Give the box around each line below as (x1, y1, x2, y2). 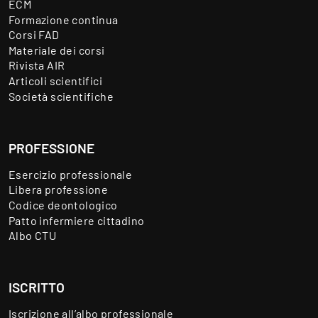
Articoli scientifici (9, 73, 102, 87)
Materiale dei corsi (9, 43, 105, 57)
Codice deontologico (9, 197, 118, 212)
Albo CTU (9, 229, 57, 243)
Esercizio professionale (9, 167, 133, 181)
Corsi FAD (9, 28, 60, 42)
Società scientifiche (9, 89, 114, 103)
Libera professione (9, 182, 109, 197)
